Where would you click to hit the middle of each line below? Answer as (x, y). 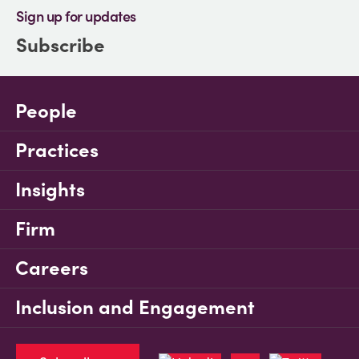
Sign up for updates (76, 16)
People (46, 111)
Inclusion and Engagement (135, 307)
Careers (52, 268)
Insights (50, 190)
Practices (57, 150)
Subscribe (61, 45)
